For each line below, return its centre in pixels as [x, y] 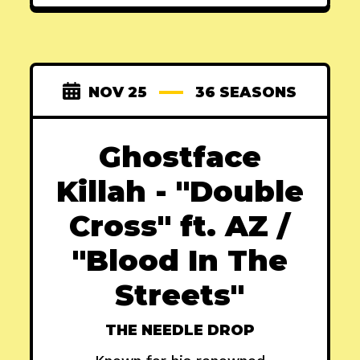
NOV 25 [118, 93]
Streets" [180, 295]
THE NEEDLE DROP [180, 331]
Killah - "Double [180, 192]
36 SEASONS [246, 93]
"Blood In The [180, 261]
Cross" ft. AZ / [180, 226]
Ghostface [180, 157]
